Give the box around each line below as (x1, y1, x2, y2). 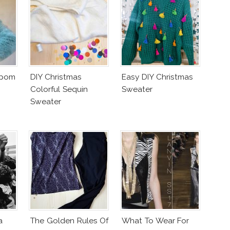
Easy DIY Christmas (122, 71, 193, 82)
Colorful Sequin (30, 84, 88, 94)
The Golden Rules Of (30, 215, 109, 225)
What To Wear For (122, 215, 189, 225)
